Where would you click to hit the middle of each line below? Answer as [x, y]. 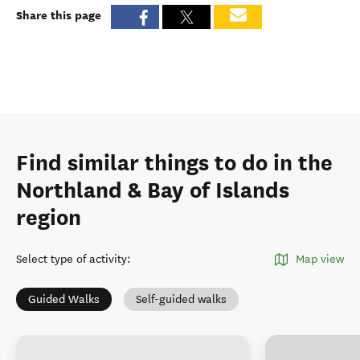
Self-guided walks [181, 299]
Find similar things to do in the [174, 163]
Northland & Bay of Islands [153, 190]
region [49, 218]
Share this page [59, 15]
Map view [320, 259]
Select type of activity [72, 259]
